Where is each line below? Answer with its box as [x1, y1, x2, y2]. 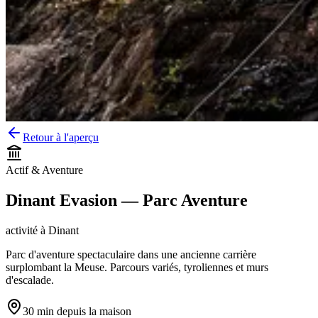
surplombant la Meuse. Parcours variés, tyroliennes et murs [6, 261, 268, 273]
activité [6, 224, 38, 236]
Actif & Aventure [6, 164, 83, 176]
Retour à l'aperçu [23, 131, 99, 143]
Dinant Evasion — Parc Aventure [6, 190, 248, 209]
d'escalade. [6, 273, 54, 286]
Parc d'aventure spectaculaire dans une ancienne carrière [6, 248, 256, 261]
